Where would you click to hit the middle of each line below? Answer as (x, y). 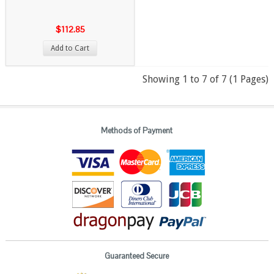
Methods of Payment (137, 130)
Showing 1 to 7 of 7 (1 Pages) (206, 79)
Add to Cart (70, 48)
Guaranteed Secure (137, 256)
